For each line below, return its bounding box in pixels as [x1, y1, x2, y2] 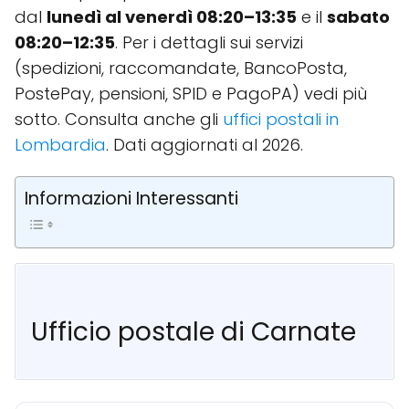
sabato [327, 5, 390, 28]
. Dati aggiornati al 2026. [106, 133, 303, 156]
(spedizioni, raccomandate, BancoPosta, [15, 57, 347, 79]
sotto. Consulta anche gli [15, 108, 223, 131]
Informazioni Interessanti [25, 186, 238, 212]
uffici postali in [223, 108, 339, 131]
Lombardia [15, 133, 106, 156]
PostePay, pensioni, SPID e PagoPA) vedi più [15, 82, 367, 105]
